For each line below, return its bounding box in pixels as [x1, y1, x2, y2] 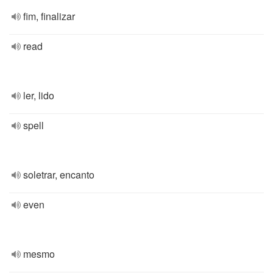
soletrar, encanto [23, 168, 94, 182]
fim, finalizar [23, 9, 75, 23]
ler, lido [23, 88, 54, 102]
